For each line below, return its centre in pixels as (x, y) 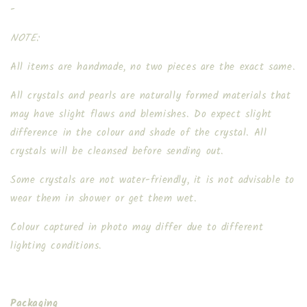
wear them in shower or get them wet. (104, 199)
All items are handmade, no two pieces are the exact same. (153, 67)
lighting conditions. (56, 246)
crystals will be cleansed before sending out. (118, 151)
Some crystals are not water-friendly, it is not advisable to (153, 180)
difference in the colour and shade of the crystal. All (139, 133)
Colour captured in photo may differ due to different (137, 228)
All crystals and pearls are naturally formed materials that (151, 96)
